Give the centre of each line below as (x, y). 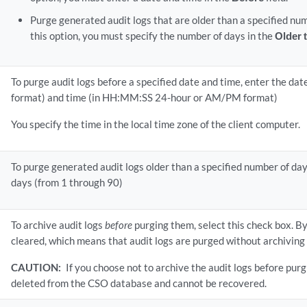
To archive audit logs (58, 225)
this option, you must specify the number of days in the (152, 36)
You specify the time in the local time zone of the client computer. (156, 124)
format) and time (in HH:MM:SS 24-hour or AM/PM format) (145, 97)
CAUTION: (36, 267)
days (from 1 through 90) (67, 182)
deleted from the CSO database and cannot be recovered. (139, 283)
